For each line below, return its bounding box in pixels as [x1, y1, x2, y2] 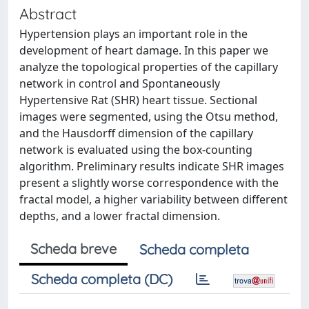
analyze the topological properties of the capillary [19, 59, 278, 74]
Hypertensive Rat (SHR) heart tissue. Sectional [19, 92, 257, 108]
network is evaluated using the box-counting [19, 142, 252, 157]
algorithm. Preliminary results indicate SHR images [19, 159, 284, 174]
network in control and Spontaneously [19, 76, 220, 91]
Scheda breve [30, 240, 117, 257]
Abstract [19, 4, 77, 23]
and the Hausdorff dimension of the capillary [19, 126, 253, 141]
